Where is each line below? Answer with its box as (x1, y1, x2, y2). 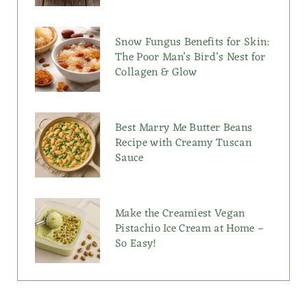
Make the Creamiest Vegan (115, 204, 245, 224)
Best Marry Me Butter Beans (115, 119, 253, 138)
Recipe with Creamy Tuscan (115, 134, 252, 153)
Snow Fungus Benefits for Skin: (115, 33, 269, 53)
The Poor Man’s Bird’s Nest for (115, 48, 266, 68)
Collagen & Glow (115, 63, 197, 83)
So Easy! (115, 234, 157, 254)
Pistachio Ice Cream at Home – (115, 219, 265, 239)
